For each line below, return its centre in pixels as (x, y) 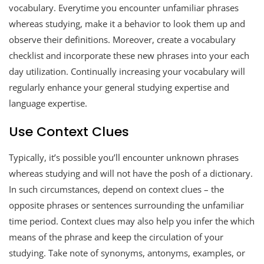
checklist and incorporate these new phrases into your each (129, 55)
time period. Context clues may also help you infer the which (132, 221)
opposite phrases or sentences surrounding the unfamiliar (126, 205)
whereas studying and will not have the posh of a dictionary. (131, 173)
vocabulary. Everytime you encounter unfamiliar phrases (124, 7)
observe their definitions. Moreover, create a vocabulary (122, 39)
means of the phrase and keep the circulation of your (116, 237)
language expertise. (48, 103)
